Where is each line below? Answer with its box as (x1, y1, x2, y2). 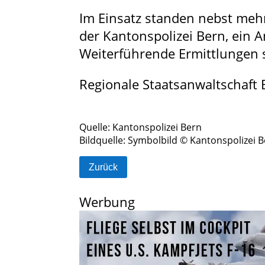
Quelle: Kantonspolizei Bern (79, 121, 202, 134)
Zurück (89, 162, 118, 173)
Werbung (79, 193, 135, 211)
